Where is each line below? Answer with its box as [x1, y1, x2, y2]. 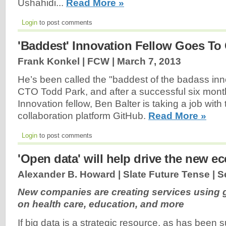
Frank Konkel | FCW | [18, 55, 117, 67]
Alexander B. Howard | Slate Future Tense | [18, 168, 217, 180]
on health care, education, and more [18, 199, 184, 210]
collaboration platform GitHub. [18, 110, 148, 121]
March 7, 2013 [117, 55, 181, 67]
